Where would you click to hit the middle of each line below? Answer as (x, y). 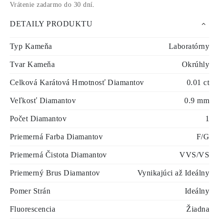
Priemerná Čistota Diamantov (58, 155)
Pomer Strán (30, 191)
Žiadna (198, 209)
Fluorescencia (33, 209)
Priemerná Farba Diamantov (56, 137)
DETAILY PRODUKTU (51, 24)
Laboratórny (189, 46)
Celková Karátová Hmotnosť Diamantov (77, 82)
